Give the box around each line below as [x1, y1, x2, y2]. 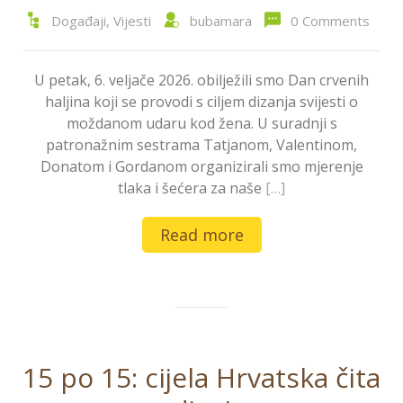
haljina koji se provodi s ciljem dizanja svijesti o [45, 91, 358, 112]
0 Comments [290, 11, 370, 30]
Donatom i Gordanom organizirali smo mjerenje [40, 156, 363, 176]
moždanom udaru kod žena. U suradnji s [66, 112, 337, 133]
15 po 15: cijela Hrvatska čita [22, 358, 381, 396]
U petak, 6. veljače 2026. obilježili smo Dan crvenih [34, 69, 369, 90]
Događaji [50, 11, 106, 30]
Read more [159, 223, 244, 246]
